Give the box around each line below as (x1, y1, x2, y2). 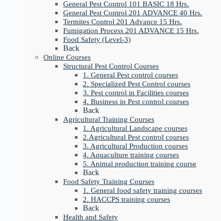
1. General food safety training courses (83, 186, 202, 195)
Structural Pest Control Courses (63, 62, 159, 71)
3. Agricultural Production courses (83, 142, 188, 150)
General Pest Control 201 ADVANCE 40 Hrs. (63, 9, 202, 17)
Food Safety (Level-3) (63, 36, 131, 44)
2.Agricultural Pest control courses (83, 133, 189, 142)
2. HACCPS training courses (83, 195, 170, 204)
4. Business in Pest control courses (83, 98, 189, 106)
